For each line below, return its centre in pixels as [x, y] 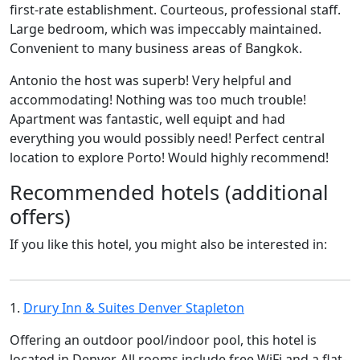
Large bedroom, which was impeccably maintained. [166, 29]
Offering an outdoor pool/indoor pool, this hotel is [163, 340]
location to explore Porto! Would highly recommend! [169, 157]
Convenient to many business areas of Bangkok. [156, 48]
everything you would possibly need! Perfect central [167, 138]
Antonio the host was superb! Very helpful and [151, 80]
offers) [40, 216]
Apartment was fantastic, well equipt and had [147, 119]
